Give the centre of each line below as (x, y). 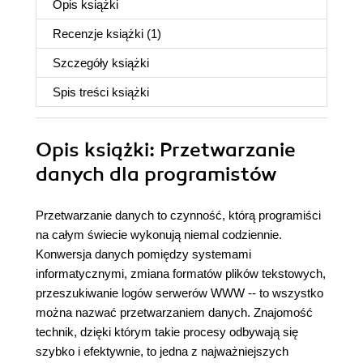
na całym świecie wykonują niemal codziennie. (159, 235)
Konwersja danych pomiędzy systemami (143, 254)
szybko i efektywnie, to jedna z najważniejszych (162, 351)
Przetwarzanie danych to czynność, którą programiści (178, 215)
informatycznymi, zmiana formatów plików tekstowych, (181, 273)
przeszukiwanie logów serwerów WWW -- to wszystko (179, 293)
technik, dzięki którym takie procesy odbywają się (167, 332)
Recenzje (79, 34)
